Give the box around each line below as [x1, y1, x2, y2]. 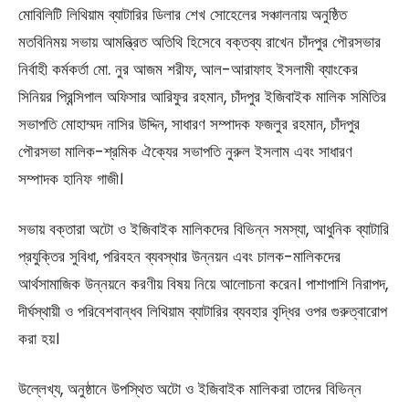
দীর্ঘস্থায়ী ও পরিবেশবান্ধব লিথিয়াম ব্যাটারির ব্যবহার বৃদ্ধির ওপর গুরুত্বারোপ [18, 300, 387, 323]
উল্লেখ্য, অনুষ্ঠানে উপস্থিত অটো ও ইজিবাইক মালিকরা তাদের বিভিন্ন [18, 378, 362, 401]
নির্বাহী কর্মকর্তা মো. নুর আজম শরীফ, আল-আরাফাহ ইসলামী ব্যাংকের [18, 58, 358, 81]
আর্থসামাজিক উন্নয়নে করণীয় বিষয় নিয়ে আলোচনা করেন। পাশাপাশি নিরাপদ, [18, 273, 388, 296]
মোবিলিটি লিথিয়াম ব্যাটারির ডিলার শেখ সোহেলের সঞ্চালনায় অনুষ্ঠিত [18, 4, 347, 26]
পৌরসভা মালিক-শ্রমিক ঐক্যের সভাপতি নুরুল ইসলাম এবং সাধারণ [18, 141, 352, 163]
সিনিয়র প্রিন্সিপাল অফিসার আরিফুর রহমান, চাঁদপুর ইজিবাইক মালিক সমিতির [18, 86, 386, 109]
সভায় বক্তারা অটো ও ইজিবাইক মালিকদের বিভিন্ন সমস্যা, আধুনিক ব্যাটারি [18, 218, 389, 241]
